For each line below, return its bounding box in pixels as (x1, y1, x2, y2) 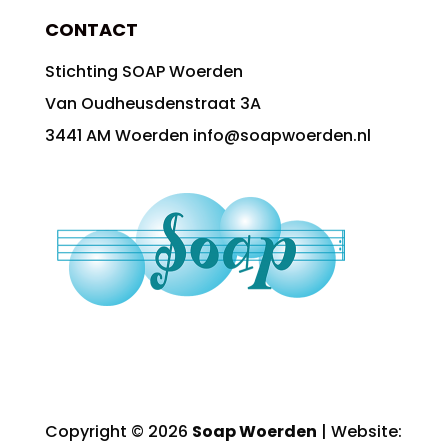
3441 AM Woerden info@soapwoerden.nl (44, 123, 371, 147)
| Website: (317, 420, 403, 444)
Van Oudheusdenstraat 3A (44, 91, 261, 115)
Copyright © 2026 (45, 420, 193, 444)
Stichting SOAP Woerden (44, 59, 243, 83)
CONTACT (44, 16, 138, 42)
